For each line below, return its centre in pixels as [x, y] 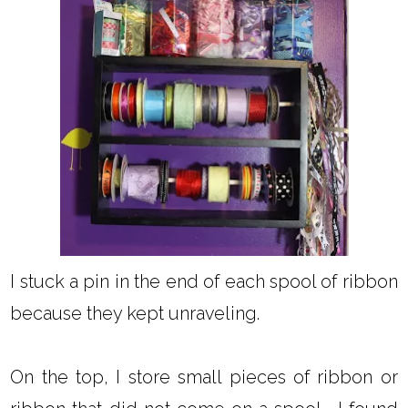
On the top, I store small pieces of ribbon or [204, 377]
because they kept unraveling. [135, 313]
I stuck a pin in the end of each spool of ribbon [204, 281]
